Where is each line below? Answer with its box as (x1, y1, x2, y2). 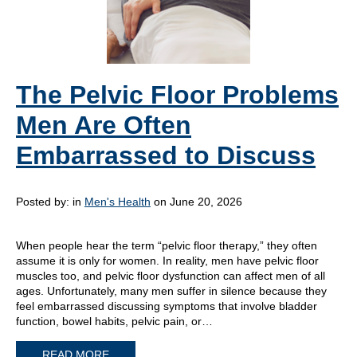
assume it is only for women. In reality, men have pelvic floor (16, 253, 319, 267)
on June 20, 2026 (151, 194, 242, 208)
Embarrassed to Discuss (16, 140, 316, 170)
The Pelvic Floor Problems (16, 80, 339, 109)
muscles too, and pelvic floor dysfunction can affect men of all (16, 269, 325, 282)
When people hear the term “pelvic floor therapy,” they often (16, 238, 317, 252)
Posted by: (16, 194, 73, 208)
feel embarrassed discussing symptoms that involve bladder (16, 299, 317, 312)
